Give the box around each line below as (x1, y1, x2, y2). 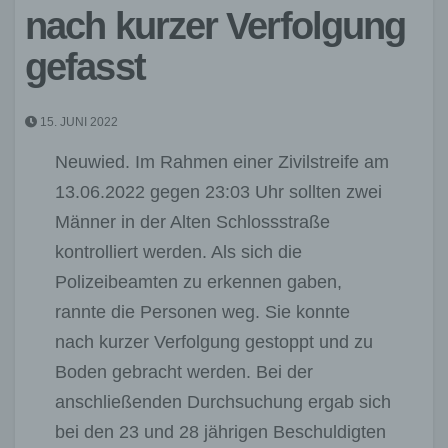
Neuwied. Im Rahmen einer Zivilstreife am (55, 151, 389, 172)
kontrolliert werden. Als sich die (55, 241, 302, 262)
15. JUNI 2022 (37, 114, 118, 129)
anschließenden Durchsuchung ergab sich (55, 391, 391, 412)
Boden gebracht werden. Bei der (55, 361, 313, 382)
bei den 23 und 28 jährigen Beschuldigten (55, 421, 386, 442)
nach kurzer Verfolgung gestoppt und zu (55, 331, 373, 352)
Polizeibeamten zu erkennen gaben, (55, 271, 342, 292)
